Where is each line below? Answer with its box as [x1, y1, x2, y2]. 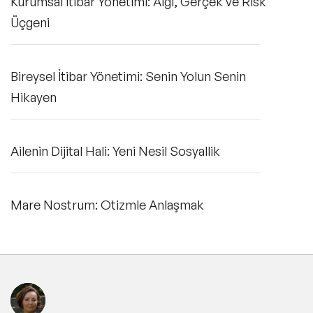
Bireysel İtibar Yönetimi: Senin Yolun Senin [10, 68, 246, 84]
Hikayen [10, 89, 57, 105]
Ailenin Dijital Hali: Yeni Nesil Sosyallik [10, 143, 220, 159]
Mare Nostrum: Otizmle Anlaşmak [10, 196, 204, 212]
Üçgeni [10, 14, 50, 30]
